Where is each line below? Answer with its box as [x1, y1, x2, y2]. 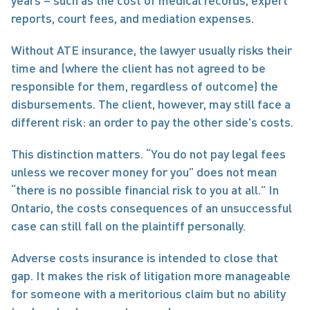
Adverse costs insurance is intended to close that [11, 250, 278, 265]
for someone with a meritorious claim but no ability [11, 286, 286, 301]
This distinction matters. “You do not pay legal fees [11, 146, 286, 161]
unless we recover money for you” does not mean [11, 164, 277, 179]
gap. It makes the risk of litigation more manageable [11, 268, 291, 283]
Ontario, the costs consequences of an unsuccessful [11, 200, 292, 215]
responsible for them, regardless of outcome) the [11, 78, 278, 93]
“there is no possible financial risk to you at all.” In [11, 182, 279, 197]
